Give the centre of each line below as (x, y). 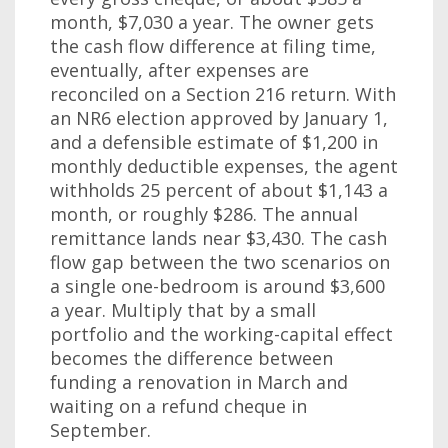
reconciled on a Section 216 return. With (223, 94)
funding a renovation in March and (199, 382)
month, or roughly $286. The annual (204, 214)
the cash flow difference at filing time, (213, 46)
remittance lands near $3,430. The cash (218, 238)
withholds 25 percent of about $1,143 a (219, 190)
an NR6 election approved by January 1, (219, 118)
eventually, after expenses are (179, 70)
